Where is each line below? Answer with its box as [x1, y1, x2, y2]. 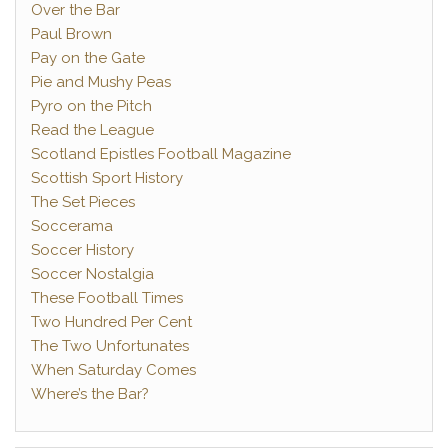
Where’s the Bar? [31, 385, 149, 403]
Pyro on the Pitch [31, 97, 152, 115]
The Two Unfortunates [31, 337, 189, 355]
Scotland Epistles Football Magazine [31, 145, 291, 163]
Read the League [31, 121, 154, 139]
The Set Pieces [31, 193, 135, 211]
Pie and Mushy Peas [31, 73, 171, 91]
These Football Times [31, 289, 183, 307]
